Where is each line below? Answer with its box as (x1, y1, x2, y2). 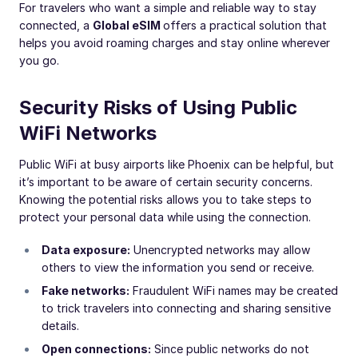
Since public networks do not (151, 342, 309, 356)
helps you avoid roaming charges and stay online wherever (19, 36, 330, 50)
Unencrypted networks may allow (130, 243, 310, 257)
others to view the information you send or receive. (42, 261, 314, 274)
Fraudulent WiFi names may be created (129, 284, 338, 297)
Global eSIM (93, 18, 163, 32)
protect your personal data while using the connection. (19, 210, 311, 224)
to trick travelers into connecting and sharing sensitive (42, 301, 331, 315)
